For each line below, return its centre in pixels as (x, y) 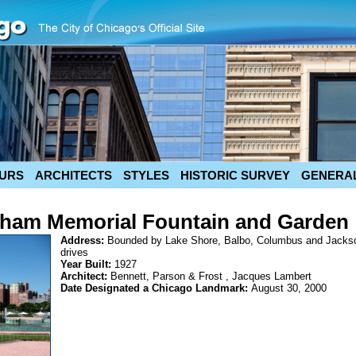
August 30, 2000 (289, 288)
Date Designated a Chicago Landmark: (156, 288)
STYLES (146, 175)
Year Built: (87, 264)
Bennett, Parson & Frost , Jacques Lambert (211, 276)
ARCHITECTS (74, 175)
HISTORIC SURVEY (235, 175)
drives (74, 252)
